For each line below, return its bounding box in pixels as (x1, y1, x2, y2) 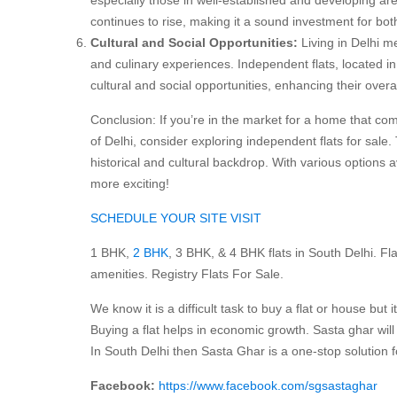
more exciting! (90, 175, 169, 191)
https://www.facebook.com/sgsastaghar (159, 378, 378, 393)
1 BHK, (90, 245, 133, 260)
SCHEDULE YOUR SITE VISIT (90, 210, 261, 225)
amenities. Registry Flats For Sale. (90, 266, 284, 281)
